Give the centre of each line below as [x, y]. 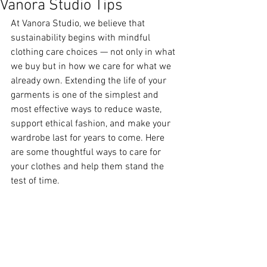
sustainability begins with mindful [82, 38]
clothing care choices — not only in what [94, 53]
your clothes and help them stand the [89, 167]
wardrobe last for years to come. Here [89, 139]
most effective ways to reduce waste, [87, 110]
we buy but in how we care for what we [92, 67]
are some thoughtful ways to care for [87, 153]
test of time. [35, 181]
